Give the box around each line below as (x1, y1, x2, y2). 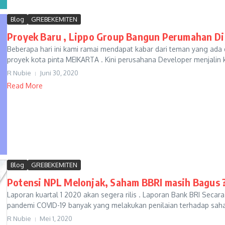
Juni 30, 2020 (40, 69, 78, 77)
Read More (7, 81, 43, 90)
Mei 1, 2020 (40, 214, 72, 223)
